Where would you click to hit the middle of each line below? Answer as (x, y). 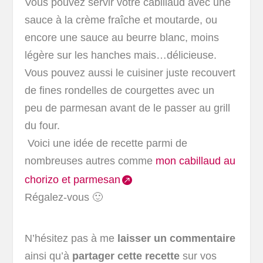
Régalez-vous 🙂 (64, 198)
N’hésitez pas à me (71, 239)
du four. (43, 126)
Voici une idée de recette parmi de (106, 144)
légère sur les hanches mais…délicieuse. (121, 55)
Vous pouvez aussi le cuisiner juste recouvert (130, 73)
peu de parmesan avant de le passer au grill (128, 108)
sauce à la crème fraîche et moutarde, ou (121, 20)
